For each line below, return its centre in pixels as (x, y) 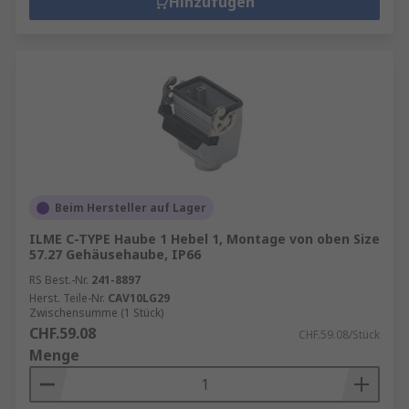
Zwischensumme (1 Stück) (96, 313)
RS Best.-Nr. (59, 280)
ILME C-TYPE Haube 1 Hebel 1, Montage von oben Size (204, 239)
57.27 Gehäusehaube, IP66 (115, 254)
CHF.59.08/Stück (339, 335)
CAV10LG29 (139, 298)
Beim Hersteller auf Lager (131, 208)
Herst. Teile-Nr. (67, 298)
